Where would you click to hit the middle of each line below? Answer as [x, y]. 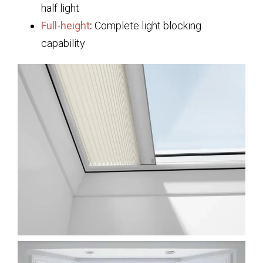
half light [60, 8]
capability [63, 43]
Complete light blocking [147, 25]
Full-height [65, 25]
